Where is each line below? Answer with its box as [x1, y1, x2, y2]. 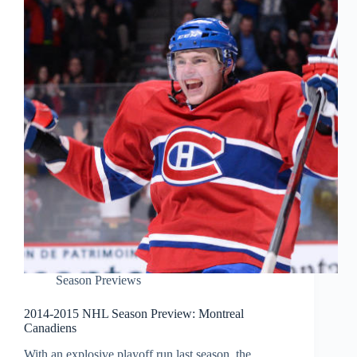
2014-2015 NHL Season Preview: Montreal [24, 307, 244, 321]
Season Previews [56, 273, 141, 288]
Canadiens [24, 321, 76, 335]
